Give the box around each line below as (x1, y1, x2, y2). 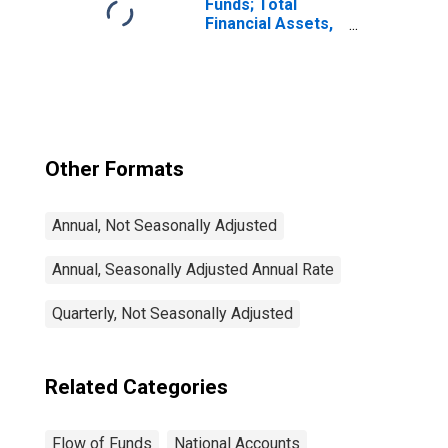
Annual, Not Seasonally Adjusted (52, 216, 277, 235)
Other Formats (45, 157, 184, 181)
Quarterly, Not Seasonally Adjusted (52, 304, 293, 323)
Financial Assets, (205, 14, 333, 33)
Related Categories (45, 375, 228, 399)
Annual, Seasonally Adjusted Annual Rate (52, 260, 334, 279)
